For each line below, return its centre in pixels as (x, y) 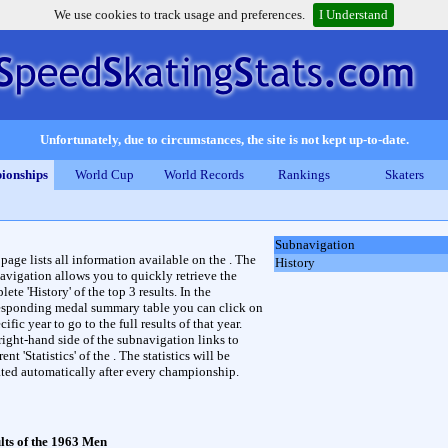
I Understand (353, 14)
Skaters (404, 174)
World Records (204, 174)
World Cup (104, 174)
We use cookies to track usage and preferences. (179, 14)
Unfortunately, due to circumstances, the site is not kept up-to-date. (224, 139)
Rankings (304, 174)
